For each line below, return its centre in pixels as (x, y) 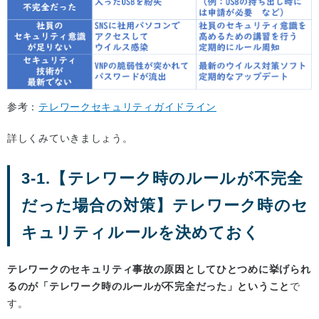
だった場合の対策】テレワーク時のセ (165, 206)
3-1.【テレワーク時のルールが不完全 (162, 179)
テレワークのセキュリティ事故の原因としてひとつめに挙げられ (159, 270)
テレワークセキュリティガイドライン (128, 107)
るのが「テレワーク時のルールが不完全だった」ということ (148, 287)
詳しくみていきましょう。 (70, 138)
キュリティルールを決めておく (141, 233)
